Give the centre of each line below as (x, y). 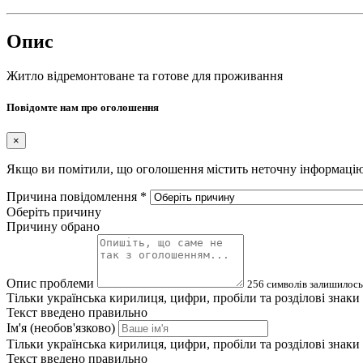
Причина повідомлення (73, 196)
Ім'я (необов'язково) (61, 327)
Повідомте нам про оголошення (83, 107)
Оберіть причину (54, 211)
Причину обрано (53, 226)
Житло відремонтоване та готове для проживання (145, 75)
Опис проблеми (50, 283)
